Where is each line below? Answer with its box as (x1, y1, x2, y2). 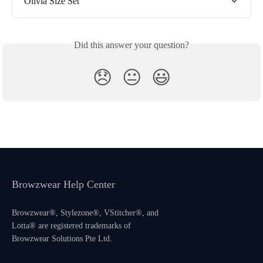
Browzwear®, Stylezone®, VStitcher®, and (12, 208, 159, 218)
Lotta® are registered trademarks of (12, 221, 131, 231)
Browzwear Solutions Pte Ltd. (12, 234, 112, 244)
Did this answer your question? (74, 40, 189, 50)
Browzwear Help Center (12, 178, 115, 191)
